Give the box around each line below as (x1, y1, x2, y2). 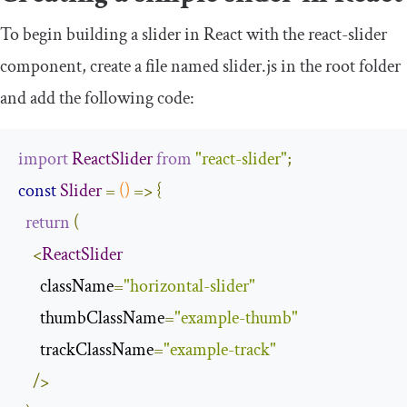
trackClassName (18, 337, 154, 362)
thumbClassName (18, 305, 164, 330)
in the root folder (277, 54, 401, 78)
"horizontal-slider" (124, 273, 255, 298)
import (18, 146, 68, 171)
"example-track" (164, 337, 276, 362)
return (25, 210, 70, 234)
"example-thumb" (174, 305, 298, 330)
